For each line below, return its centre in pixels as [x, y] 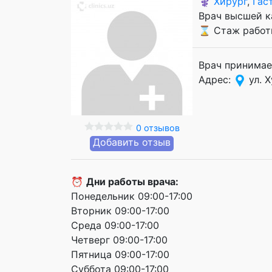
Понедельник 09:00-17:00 [132, 196]
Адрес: [216, 80]
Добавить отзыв [132, 142]
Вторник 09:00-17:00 [120, 211]
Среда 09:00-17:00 [115, 225]
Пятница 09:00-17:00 [120, 254]
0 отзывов [158, 128]
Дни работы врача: [132, 182]
